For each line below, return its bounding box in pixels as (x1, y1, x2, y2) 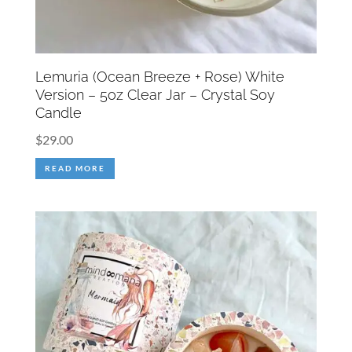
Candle (35, 104, 82, 122)
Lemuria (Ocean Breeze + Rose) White (35, 68, 284, 86)
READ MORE (44, 163, 105, 174)
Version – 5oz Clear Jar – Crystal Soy (35, 86, 275, 104)
